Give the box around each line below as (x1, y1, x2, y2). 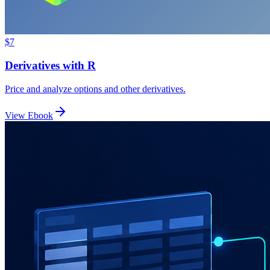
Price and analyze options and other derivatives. (5, 83, 186, 94)
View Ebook (5, 110, 53, 121)
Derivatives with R (5, 59, 96, 72)
